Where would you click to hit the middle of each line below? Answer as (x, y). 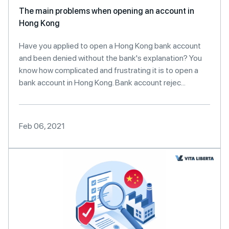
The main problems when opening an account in (107, 11)
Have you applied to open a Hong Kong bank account (110, 46)
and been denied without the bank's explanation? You (110, 58)
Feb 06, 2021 (42, 126)
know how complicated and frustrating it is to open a (109, 70)
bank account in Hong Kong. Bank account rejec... (102, 83)
